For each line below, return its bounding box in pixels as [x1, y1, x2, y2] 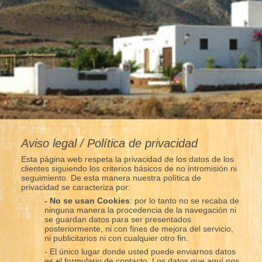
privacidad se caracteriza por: [20, 182, 130, 192]
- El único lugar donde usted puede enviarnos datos [44, 246, 236, 256]
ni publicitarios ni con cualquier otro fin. [44, 233, 188, 243]
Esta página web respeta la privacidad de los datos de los [20, 154, 234, 164]
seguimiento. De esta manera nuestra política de [20, 173, 201, 182]
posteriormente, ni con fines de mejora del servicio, [44, 223, 233, 233]
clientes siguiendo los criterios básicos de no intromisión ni [20, 163, 237, 173]
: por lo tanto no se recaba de [129, 195, 239, 205]
